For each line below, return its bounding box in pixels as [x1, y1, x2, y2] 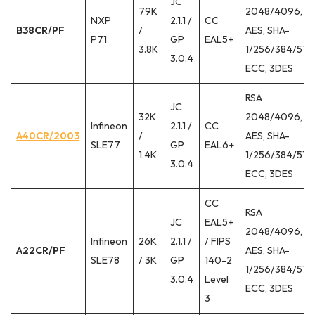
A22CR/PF [16, 244, 66, 257]
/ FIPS [205, 235, 231, 248]
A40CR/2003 [16, 129, 80, 143]
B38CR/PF [16, 24, 65, 37]
